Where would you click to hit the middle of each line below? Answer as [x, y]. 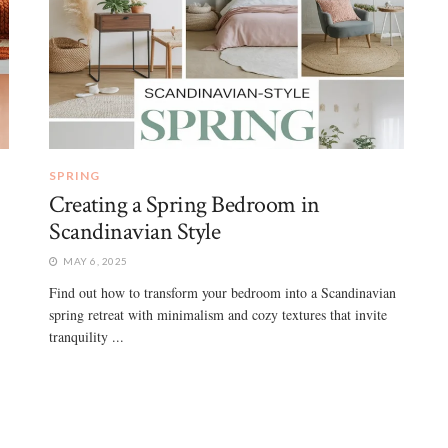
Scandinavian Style [135, 231]
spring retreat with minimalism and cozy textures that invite [218, 314]
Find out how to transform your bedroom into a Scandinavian [222, 292]
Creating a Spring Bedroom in [184, 204]
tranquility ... [86, 336]
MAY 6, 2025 [94, 260]
